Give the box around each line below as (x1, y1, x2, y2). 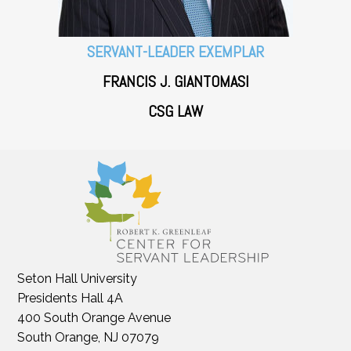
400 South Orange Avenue (17, 309, 172, 325)
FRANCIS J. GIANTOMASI (102, 71, 249, 92)
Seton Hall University (17, 270, 138, 286)
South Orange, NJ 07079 (17, 329, 160, 345)
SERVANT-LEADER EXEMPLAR (87, 42, 264, 63)
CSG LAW (148, 101, 203, 122)
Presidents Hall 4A (17, 290, 124, 306)
